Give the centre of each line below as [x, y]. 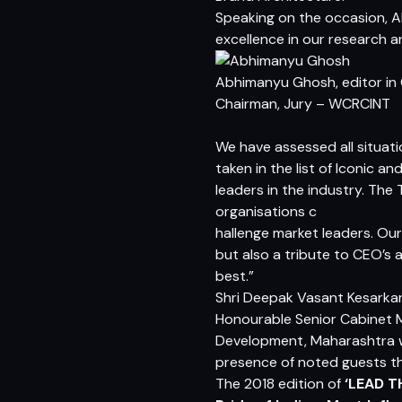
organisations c [266, 211]
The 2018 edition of [280, 384]
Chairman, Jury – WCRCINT [303, 104]
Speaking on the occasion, [303, 17]
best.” [235, 276]
